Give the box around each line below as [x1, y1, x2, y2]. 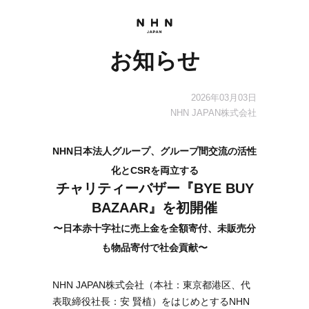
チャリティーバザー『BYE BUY [55, 181, 254, 196]
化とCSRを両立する [110, 165, 199, 176]
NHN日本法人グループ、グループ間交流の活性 [52, 146, 257, 157]
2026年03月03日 [191, 92, 257, 103]
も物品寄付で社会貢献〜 [101, 242, 208, 253]
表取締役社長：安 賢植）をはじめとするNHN [52, 296, 250, 307]
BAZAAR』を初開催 [92, 200, 217, 215]
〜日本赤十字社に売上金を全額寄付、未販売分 [53, 223, 256, 234]
